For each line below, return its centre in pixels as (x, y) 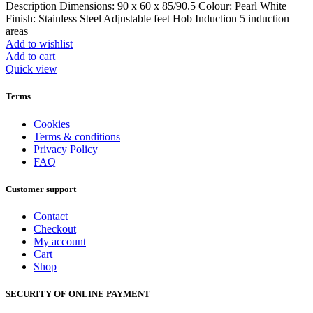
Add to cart (30, 57)
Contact (51, 216)
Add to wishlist (39, 44)
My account (60, 241)
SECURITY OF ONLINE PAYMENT (78, 294)
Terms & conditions (77, 136)
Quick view (31, 69)
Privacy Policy (66, 149)
